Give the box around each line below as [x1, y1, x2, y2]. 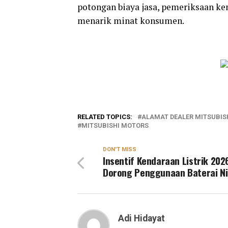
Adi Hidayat [118, 213, 165, 223]
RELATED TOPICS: [77, 112, 132, 121]
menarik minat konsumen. [77, 14, 184, 26]
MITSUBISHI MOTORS [81, 121, 149, 129]
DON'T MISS [103, 146, 136, 153]
